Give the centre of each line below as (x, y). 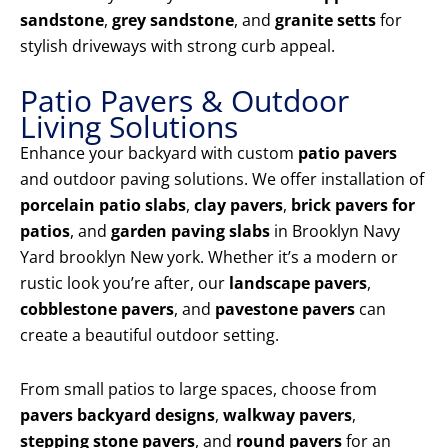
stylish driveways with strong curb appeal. (177, 46)
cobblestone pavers (97, 309)
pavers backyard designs (117, 415)
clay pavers (238, 205)
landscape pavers (298, 283)
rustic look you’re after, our (124, 283)
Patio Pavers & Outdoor (184, 101)
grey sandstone (173, 20)
